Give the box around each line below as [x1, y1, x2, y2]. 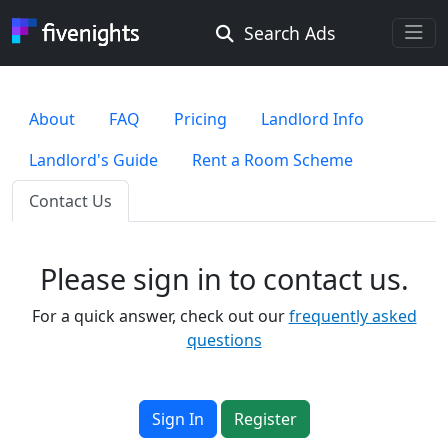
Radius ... [33, 216, 91, 236]
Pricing [174, 108, 227, 130]
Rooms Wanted [179, 94, 295, 116]
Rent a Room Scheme [192, 149, 353, 171]
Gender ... [33, 290, 96, 310]
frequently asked [288, 305, 417, 327]
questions [186, 329, 262, 351]
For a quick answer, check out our [31, 305, 289, 327]
